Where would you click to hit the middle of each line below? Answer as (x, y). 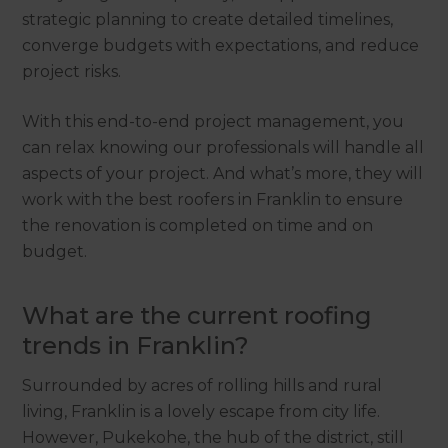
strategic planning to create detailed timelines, (208, 19)
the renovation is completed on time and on (198, 225)
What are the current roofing (197, 315)
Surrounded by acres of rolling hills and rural (202, 385)
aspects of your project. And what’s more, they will (223, 173)
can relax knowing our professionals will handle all (223, 147)
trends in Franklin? (136, 345)
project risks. (72, 71)
